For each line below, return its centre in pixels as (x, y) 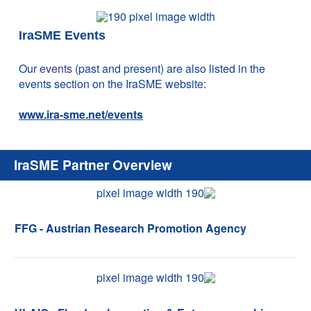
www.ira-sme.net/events (81, 114)
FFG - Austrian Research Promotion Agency (131, 228)
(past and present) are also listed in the (169, 68)
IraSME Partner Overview (93, 165)
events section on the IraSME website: (114, 84)
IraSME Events (62, 35)
